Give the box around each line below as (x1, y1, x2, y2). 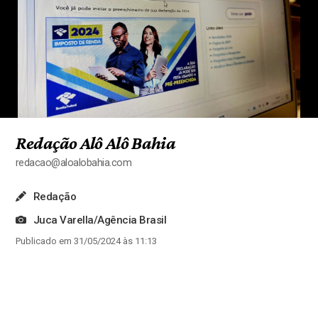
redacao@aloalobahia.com (15, 157, 132, 170)
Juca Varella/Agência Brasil (33, 214, 167, 227)
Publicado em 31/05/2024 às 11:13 (15, 235, 157, 246)
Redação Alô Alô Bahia (15, 132, 176, 153)
